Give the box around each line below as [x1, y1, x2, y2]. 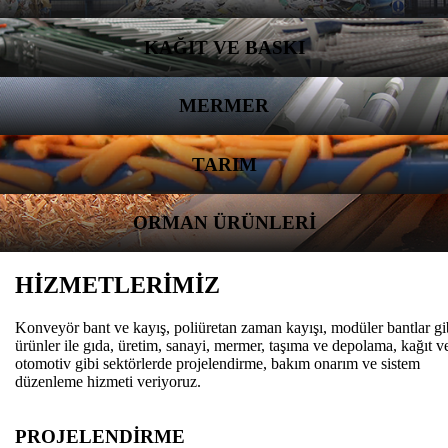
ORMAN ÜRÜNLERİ [132, 212, 316, 234]
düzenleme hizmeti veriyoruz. [15, 372, 201, 390]
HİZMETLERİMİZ [15, 271, 220, 298]
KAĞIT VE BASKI [143, 36, 305, 58]
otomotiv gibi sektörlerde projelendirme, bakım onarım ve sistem [15, 354, 420, 372]
